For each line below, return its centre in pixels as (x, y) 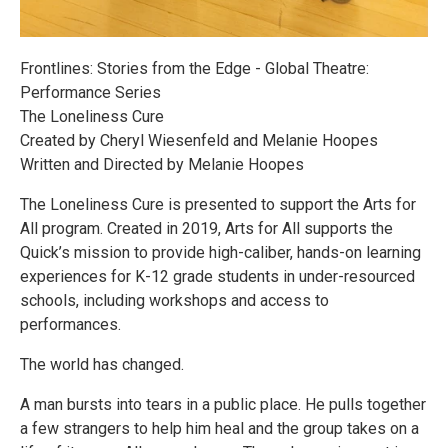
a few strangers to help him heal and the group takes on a (219, 428)
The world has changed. (102, 364)
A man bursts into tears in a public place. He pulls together (223, 404)
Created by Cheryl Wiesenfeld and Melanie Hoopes (199, 140)
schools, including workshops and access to (174, 300)
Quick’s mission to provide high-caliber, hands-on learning (220, 252)
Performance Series (90, 92)
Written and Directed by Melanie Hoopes (162, 164)
